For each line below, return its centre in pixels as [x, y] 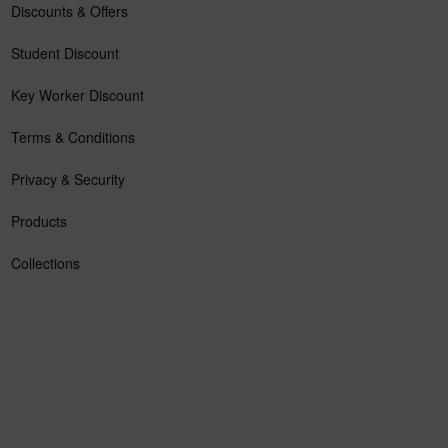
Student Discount [64, 53]
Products [38, 221]
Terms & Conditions [72, 137]
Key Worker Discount [77, 95]
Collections [45, 263]
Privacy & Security [67, 179]
